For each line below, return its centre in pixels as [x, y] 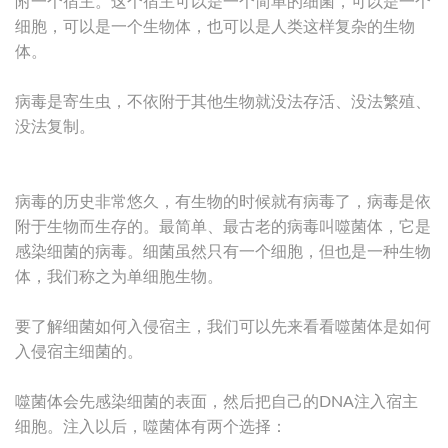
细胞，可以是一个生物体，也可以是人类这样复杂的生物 [215, 26]
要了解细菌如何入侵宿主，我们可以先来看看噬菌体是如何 [223, 326]
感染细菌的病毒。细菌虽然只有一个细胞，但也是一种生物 [223, 251]
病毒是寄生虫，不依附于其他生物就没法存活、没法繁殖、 [223, 101]
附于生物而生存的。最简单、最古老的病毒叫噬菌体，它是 [223, 226]
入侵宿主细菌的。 [79, 351]
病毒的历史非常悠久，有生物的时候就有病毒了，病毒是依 [223, 201]
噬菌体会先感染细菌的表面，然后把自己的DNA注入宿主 [216, 401]
